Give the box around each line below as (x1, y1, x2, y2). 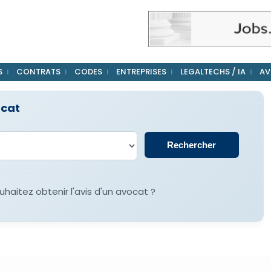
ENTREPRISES (116, 66, 166, 77)
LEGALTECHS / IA (180, 66, 246, 77)
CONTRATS (16, 66, 60, 77)
